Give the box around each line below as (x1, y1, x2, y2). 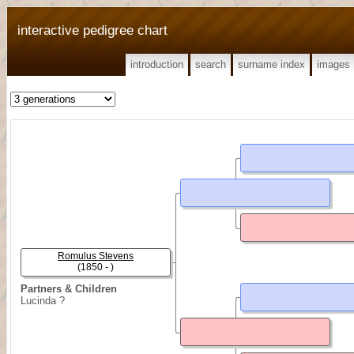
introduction (130, 58, 183, 70)
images (317, 58, 350, 70)
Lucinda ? (21, 295, 65, 307)
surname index (238, 58, 305, 70)
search (195, 58, 226, 70)
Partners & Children (21, 283, 117, 295)
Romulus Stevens (58, 250, 134, 262)
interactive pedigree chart (17, 22, 168, 38)
